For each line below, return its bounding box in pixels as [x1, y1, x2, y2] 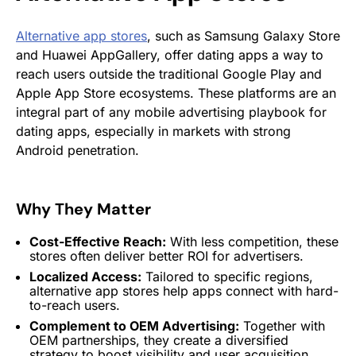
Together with [239, 317, 325, 334]
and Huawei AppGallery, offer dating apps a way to [16, 46, 323, 63]
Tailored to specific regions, [141, 268, 313, 284]
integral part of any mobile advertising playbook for [16, 103, 327, 120]
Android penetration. [16, 141, 139, 158]
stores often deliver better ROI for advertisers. [29, 247, 304, 264]
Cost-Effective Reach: [29, 233, 166, 250]
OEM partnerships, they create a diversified [29, 331, 288, 348]
